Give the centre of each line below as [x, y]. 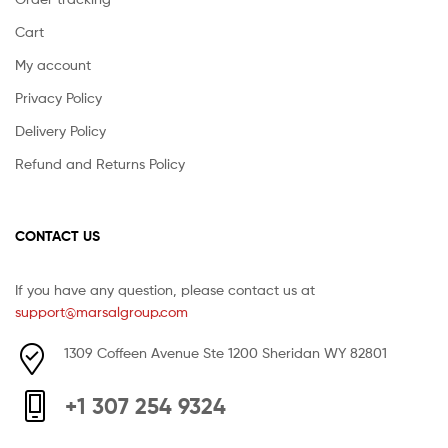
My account [53, 65]
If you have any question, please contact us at [165, 289]
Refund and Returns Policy [100, 164]
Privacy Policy [58, 98]
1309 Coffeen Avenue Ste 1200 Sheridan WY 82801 [225, 352]
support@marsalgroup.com [101, 311]
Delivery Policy [60, 131]
